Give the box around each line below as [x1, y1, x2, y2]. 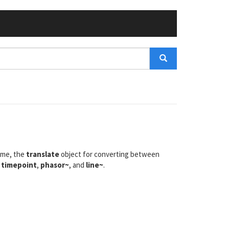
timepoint [1, 160, 37, 170]
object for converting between [59, 149, 159, 159]
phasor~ [40, 160, 69, 170]
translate [26, 149, 59, 159]
